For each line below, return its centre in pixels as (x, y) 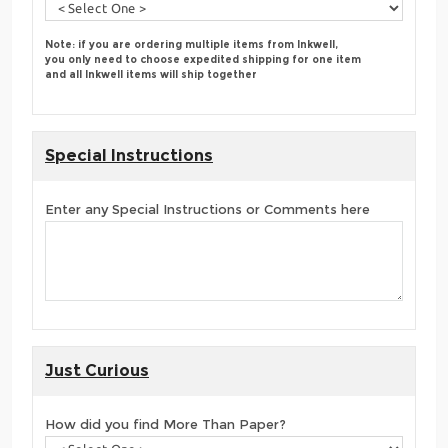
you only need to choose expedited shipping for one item (203, 59)
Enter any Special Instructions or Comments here (207, 209)
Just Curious (97, 370)
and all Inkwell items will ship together (151, 74)
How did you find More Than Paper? (165, 424)
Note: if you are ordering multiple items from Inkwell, (191, 44)
